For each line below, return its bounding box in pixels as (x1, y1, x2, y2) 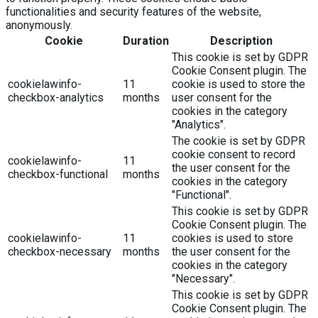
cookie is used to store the (172, 77, 305, 92)
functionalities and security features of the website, (6, 5, 261, 19)
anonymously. (6, 18, 72, 33)
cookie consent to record (172, 148, 295, 162)
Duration (123, 34, 169, 48)
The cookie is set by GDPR (172, 134, 305, 148)
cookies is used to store (172, 231, 293, 246)
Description (209, 34, 273, 48)
